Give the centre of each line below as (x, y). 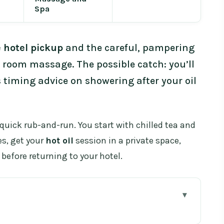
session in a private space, (127, 141)
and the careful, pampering (129, 48)
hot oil (59, 141)
